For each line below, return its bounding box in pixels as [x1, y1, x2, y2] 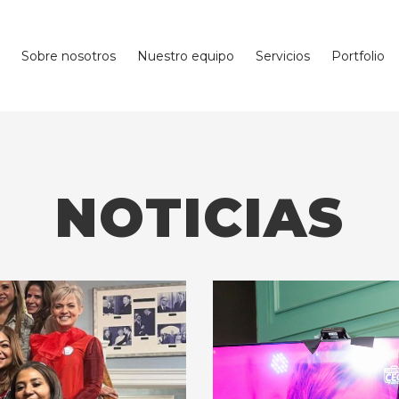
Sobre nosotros [20, 47, 116, 64]
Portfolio [330, 47, 385, 64]
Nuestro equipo [136, 47, 234, 64]
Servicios [255, 47, 310, 64]
